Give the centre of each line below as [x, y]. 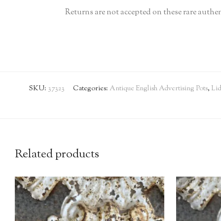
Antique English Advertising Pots [159, 89]
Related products [57, 154]
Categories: [91, 89]
